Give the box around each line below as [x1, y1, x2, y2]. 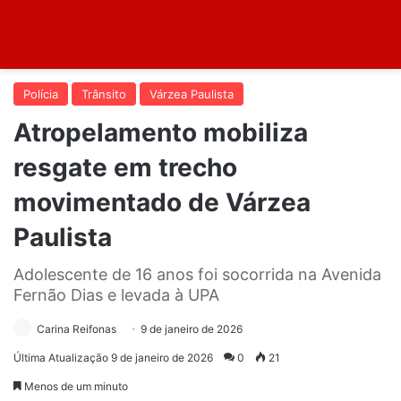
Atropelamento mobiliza [13, 116, 308, 148]
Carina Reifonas [37, 321, 116, 336]
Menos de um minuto [21, 379, 128, 393]
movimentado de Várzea [13, 186, 311, 218]
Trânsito [81, 86, 126, 101]
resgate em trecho [13, 151, 237, 183]
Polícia [23, 86, 58, 101]
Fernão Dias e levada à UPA [13, 285, 219, 304]
